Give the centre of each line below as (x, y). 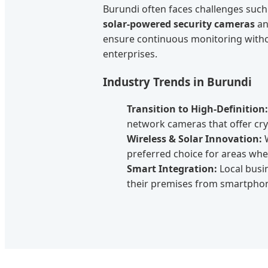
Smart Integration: (172, 168)
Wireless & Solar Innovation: (194, 138)
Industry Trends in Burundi (177, 82)
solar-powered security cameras (179, 24)
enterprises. (130, 54)
